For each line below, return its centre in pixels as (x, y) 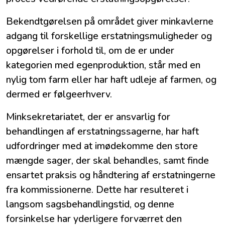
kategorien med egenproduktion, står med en (103, 65)
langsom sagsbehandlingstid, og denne (90, 204)
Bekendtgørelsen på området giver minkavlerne (110, 22)
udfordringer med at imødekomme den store (102, 146)
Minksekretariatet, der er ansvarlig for (88, 117)
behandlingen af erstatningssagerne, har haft (102, 132)
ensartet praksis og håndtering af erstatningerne (111, 175)
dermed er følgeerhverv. (59, 94)
